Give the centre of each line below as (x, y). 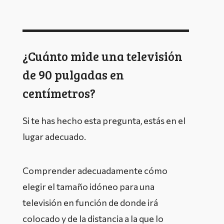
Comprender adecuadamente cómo (95, 170)
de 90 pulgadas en (73, 74)
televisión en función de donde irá (90, 202)
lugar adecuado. (54, 136)
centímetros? (59, 93)
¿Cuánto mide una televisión (102, 56)
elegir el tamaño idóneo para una (88, 186)
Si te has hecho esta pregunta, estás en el (104, 120)
